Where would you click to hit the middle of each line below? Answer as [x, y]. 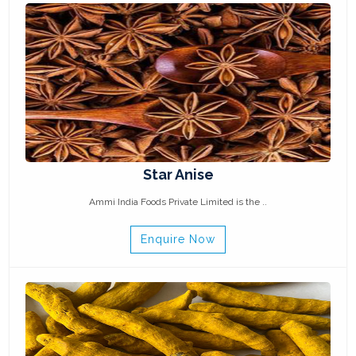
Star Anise [178, 174]
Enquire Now [178, 239]
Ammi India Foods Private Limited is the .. [178, 202]
